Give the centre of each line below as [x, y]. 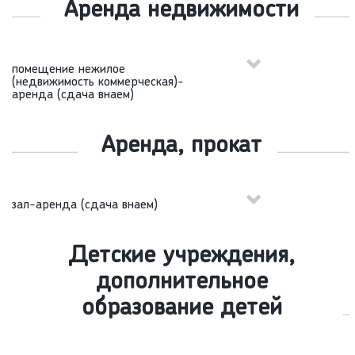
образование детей [181, 309]
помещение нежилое [69, 70]
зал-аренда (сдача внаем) [85, 206]
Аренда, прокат [181, 147]
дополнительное [181, 283]
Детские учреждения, [181, 257]
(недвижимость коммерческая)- [98, 83]
